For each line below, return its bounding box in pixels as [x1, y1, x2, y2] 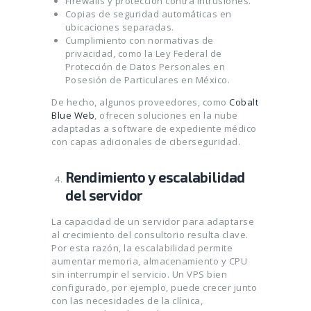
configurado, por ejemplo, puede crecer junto [51, 281, 257, 294]
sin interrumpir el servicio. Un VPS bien [51, 268, 227, 281]
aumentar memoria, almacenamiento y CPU [51, 255, 247, 268]
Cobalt [229, 96, 258, 109]
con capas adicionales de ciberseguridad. [51, 135, 240, 149]
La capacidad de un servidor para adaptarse [51, 215, 254, 228]
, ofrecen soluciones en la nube [94, 109, 238, 122]
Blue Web [51, 109, 94, 122]
